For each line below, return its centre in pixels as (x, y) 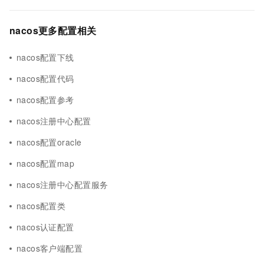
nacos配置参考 (45, 100)
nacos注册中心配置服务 (62, 184)
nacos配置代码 (45, 78)
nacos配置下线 (45, 57)
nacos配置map (46, 163)
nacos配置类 (41, 206)
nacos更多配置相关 (53, 30)
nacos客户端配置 (50, 248)
